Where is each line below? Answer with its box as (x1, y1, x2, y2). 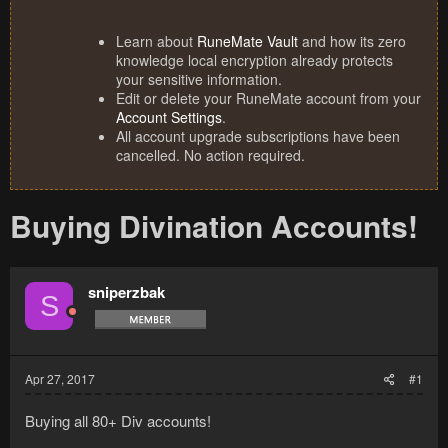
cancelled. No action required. (116, 145, 305, 166)
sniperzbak (88, 281, 165, 304)
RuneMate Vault (197, 31, 298, 52)
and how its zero (298, 31, 406, 52)
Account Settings (116, 107, 222, 128)
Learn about (116, 31, 197, 52)
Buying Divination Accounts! (10, 204, 418, 248)
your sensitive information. (116, 69, 282, 90)
